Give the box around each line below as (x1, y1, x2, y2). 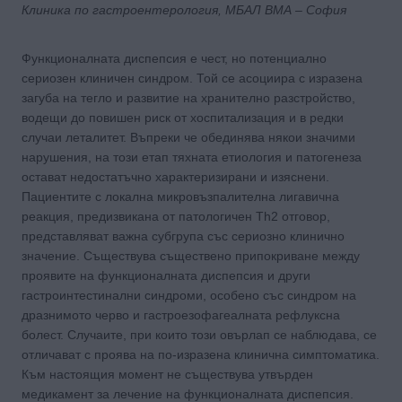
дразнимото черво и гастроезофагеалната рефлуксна (22, 307, 340, 322)
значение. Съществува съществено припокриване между (22, 248, 360, 263)
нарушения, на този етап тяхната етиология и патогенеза (22, 149, 362, 164)
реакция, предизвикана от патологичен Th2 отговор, (22, 208, 330, 223)
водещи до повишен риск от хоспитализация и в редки (22, 109, 344, 125)
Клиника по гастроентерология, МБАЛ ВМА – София (22, 2, 346, 17)
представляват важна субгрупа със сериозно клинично (22, 228, 345, 243)
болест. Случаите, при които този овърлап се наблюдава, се (22, 327, 377, 342)
